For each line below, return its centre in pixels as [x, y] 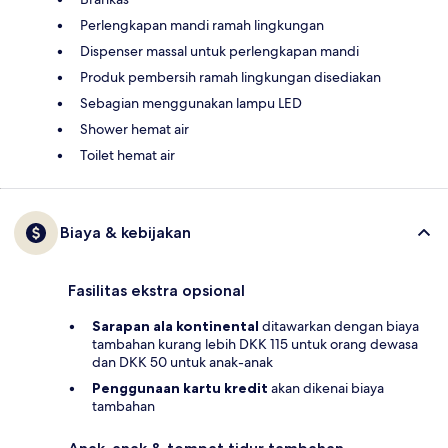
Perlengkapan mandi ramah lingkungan [202, 25]
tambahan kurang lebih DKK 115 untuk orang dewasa [255, 344]
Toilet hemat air [127, 155]
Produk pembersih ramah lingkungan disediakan [230, 77]
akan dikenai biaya [326, 388]
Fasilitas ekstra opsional [156, 291]
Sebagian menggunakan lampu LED [191, 103]
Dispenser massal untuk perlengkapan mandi [219, 51]
